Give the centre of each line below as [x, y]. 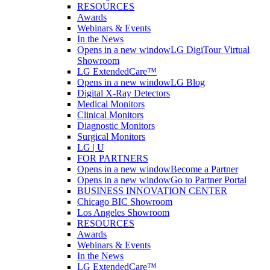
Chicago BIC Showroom [125, 202]
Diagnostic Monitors [116, 126]
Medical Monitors [111, 104]
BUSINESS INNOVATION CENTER [152, 191]
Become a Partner [204, 169]
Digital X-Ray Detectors [124, 93]
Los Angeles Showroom [123, 212]
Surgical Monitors [111, 137]
